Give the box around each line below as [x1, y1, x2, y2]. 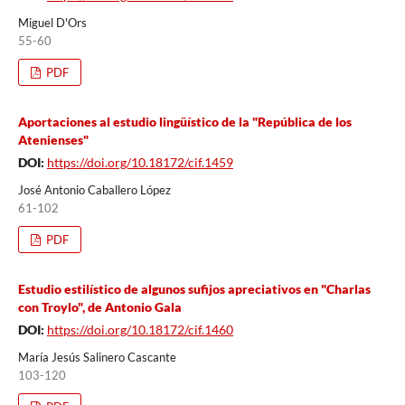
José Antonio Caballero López [17, 182, 171, 197]
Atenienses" [17, 131, 89, 147]
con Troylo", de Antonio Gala [17, 298, 182, 315]
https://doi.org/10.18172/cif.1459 [46, 154, 233, 170]
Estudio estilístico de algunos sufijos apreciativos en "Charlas [17, 280, 371, 297]
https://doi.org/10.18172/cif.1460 [46, 321, 233, 337]
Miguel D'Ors [17, 14, 87, 30]
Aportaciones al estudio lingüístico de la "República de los [17, 113, 352, 129]
